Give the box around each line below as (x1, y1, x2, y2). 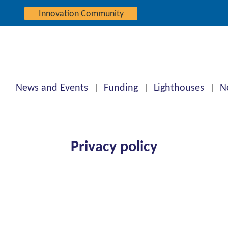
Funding (103, 81, 138, 93)
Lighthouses (153, 81, 204, 93)
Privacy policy (71, 136, 157, 155)
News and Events (15, 81, 88, 93)
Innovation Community (38, 7, 124, 19)
